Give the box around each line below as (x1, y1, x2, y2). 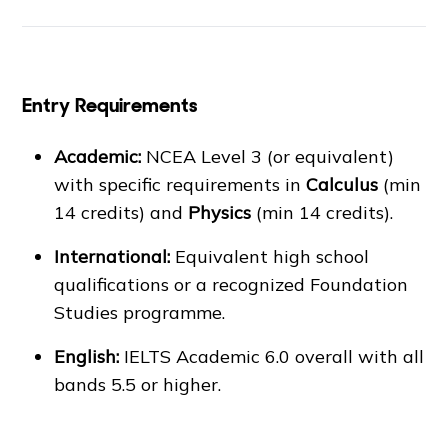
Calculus (306, 173, 379, 196)
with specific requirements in (54, 173, 307, 196)
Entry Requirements (22, 92, 198, 118)
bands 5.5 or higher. (54, 373, 222, 396)
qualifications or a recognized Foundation (54, 273, 409, 296)
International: (54, 245, 171, 268)
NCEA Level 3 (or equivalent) (141, 145, 395, 168)
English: (54, 345, 120, 368)
